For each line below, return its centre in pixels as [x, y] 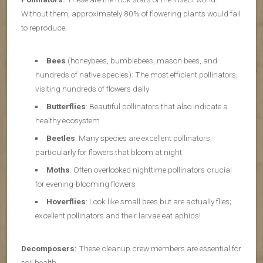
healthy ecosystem [68, 121]
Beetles [60, 138]
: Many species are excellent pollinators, [143, 138]
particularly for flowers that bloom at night [109, 152]
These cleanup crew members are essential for [159, 249]
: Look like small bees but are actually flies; [158, 202]
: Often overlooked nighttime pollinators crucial [151, 170]
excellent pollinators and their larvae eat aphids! [118, 216]
